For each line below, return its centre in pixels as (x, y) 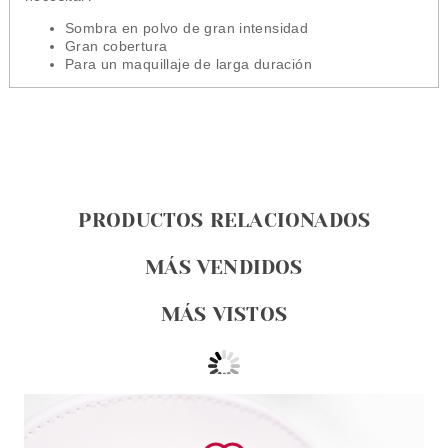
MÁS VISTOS (223, 314)
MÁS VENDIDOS (224, 267)
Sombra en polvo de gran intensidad (186, 28)
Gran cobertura (116, 46)
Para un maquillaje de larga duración (188, 64)
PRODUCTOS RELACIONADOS (224, 220)
